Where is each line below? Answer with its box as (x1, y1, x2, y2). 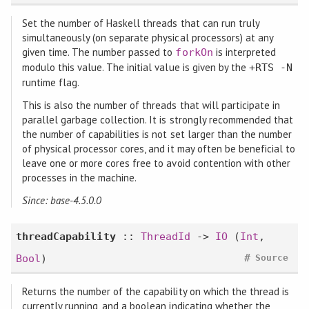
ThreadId (140, 230, 190, 243)
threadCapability (16, 230, 116, 243)
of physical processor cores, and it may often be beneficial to (21, 142, 296, 156)
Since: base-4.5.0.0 (21, 194, 102, 208)
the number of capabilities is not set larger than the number (21, 128, 292, 141)
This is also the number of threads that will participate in (21, 99, 281, 112)
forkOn (175, 46, 213, 59)
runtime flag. (21, 76, 79, 90)
